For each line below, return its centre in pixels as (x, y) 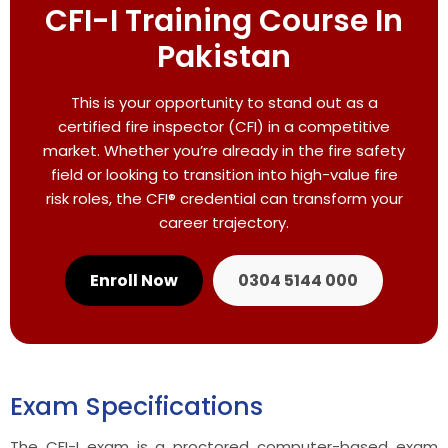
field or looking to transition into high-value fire (224, 174)
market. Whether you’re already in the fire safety (224, 150)
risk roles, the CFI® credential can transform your (224, 198)
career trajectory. (224, 222)
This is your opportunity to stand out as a (224, 102)
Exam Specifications (136, 406)
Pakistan (224, 56)
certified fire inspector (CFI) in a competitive (224, 126)
